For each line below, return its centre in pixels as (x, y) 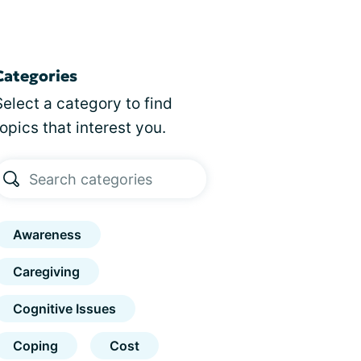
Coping (36, 346)
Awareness (48, 234)
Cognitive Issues (65, 309)
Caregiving (47, 272)
